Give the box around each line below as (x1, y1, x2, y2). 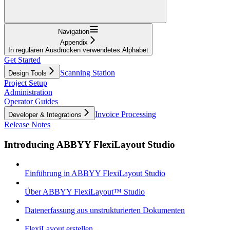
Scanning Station (60, 68, 115, 77)
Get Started (4, 55, 41, 64)
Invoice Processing (95, 109, 156, 119)
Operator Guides (4, 97, 58, 106)
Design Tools (8, 69, 47, 77)
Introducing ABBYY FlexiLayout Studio (4, 139, 175, 150)
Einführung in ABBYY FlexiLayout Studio (25, 169, 165, 178)
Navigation (58, 27, 89, 35)
